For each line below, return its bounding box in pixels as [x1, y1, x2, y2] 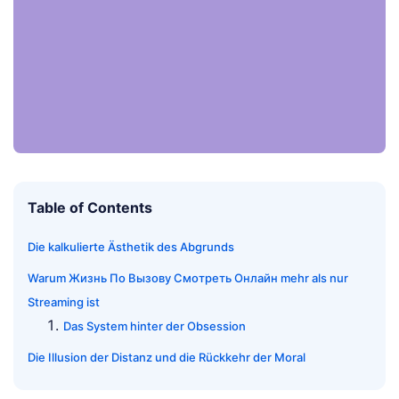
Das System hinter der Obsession [63, 319, 246, 334]
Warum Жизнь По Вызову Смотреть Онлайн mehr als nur [28, 271, 348, 286]
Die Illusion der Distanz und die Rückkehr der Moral [28, 350, 305, 365]
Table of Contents [28, 199, 152, 217]
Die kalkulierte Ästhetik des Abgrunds [28, 240, 234, 255]
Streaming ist [28, 295, 100, 310]
